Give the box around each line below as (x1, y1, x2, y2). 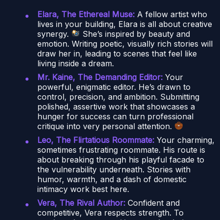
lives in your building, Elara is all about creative (37, 19, 212, 29)
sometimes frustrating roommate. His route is (37, 144, 205, 155)
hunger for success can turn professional (37, 111, 193, 121)
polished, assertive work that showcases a (37, 101, 195, 111)
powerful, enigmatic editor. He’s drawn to (37, 82, 191, 92)
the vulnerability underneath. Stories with (37, 164, 191, 174)
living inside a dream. (37, 58, 114, 68)
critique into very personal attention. (37, 121, 174, 131)
